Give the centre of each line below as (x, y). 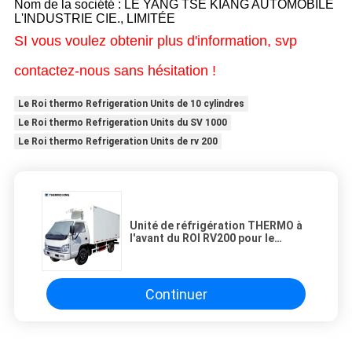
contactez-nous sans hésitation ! (115, 71)
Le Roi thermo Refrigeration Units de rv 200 (117, 142)
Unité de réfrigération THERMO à (216, 226)
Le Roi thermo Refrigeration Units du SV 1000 (122, 123)
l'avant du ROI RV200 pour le (202, 238)
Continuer (176, 294)
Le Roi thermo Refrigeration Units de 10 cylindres (131, 104)
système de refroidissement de (212, 251)
